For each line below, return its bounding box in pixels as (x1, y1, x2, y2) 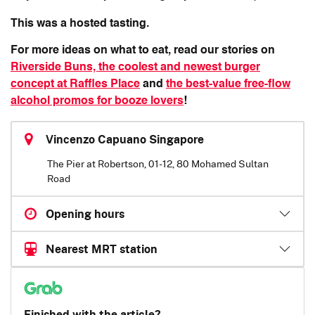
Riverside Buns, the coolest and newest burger (11, 62, 260, 74)
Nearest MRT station (45, 240, 157, 257)
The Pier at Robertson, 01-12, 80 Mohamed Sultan (47, 156, 269, 172)
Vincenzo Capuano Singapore (45, 130, 204, 148)
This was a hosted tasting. (11, 18, 149, 30)
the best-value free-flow (166, 79, 290, 91)
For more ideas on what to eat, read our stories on (11, 45, 275, 57)
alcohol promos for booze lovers (11, 96, 184, 108)
